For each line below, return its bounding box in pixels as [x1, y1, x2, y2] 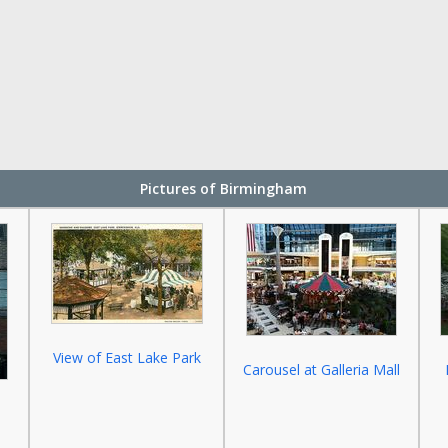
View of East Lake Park [52, 348, 201, 367]
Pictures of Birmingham [140, 179, 308, 198]
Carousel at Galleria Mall [242, 360, 400, 379]
